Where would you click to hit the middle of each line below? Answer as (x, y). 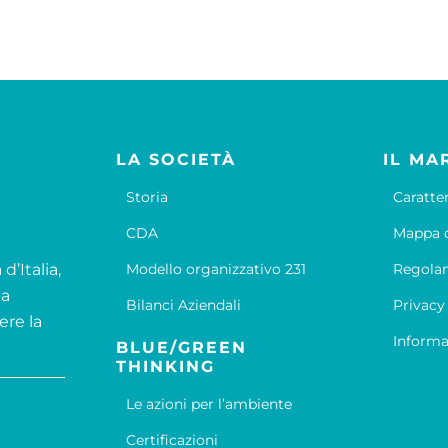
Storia (147, 197)
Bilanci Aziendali (184, 305)
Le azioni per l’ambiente (209, 404)
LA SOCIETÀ (176, 160)
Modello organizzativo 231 (216, 269)
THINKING (166, 367)
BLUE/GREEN (182, 348)
